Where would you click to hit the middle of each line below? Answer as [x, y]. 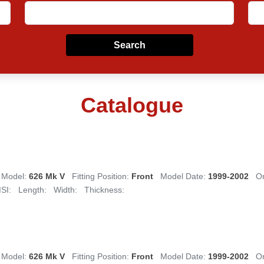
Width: [65, 190]
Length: [32, 190]
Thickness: [104, 190]
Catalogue [132, 105]
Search [129, 45]
